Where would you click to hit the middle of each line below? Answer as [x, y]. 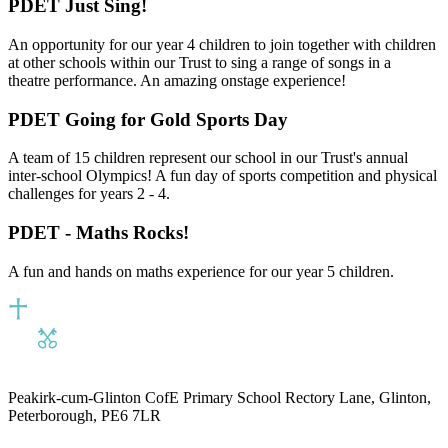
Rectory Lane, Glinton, [356, 397]
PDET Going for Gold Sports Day [148, 119]
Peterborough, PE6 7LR [84, 415]
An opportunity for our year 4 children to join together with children [222, 44]
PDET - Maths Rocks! [98, 233]
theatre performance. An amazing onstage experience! [177, 80]
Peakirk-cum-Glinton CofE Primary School [144, 397]
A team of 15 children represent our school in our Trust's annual [208, 158]
